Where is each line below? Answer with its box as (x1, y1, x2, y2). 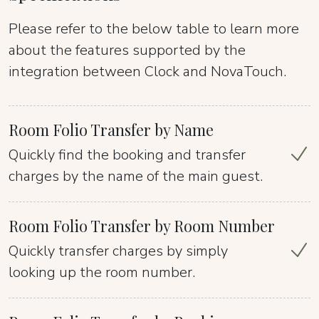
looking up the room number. (9, 263, 195, 282)
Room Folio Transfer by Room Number (9, 215, 275, 236)
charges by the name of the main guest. (9, 167, 263, 186)
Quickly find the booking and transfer (9, 145, 246, 164)
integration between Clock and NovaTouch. (9, 62, 286, 81)
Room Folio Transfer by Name (9, 119, 214, 140)
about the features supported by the (9, 41, 246, 60)
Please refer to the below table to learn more (9, 19, 299, 38)
